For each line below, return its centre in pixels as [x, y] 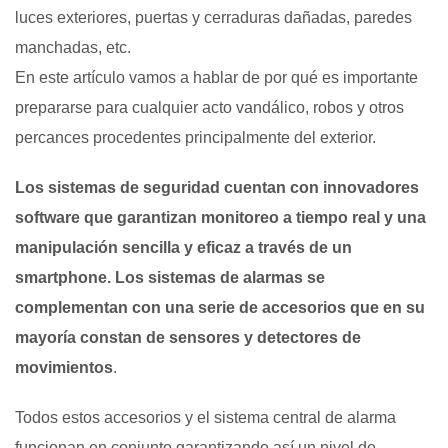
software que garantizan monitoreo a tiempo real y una [220, 217]
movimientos [64, 367]
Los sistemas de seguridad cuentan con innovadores [217, 187]
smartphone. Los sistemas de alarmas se [170, 277]
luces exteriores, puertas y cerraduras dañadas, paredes [213, 17]
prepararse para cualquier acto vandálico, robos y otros [209, 107]
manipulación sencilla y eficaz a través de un [183, 247]
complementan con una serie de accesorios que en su [220, 307]
